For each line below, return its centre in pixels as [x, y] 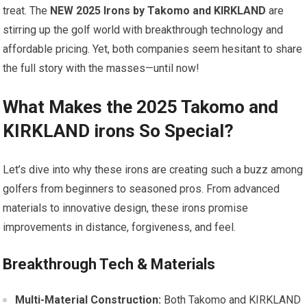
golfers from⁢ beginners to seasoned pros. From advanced [142, 189]
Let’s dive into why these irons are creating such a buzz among [153, 170]
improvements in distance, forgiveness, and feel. [120, 228]
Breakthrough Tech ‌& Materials [109, 265]
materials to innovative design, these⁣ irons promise [126, 208]
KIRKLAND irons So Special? [119, 131]
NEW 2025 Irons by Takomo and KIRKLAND [158, 11]
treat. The [27, 11]
